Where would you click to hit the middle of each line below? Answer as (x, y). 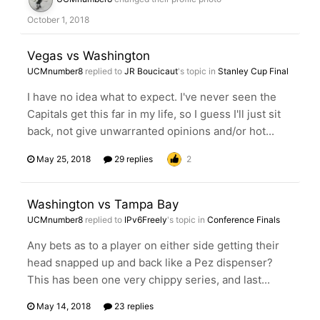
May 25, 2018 (64, 159)
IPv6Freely (146, 220)
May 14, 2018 (64, 306)
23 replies (133, 306)
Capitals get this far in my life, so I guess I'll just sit (154, 114)
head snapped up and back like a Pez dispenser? (150, 262)
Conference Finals (244, 220)
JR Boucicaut (151, 71)
